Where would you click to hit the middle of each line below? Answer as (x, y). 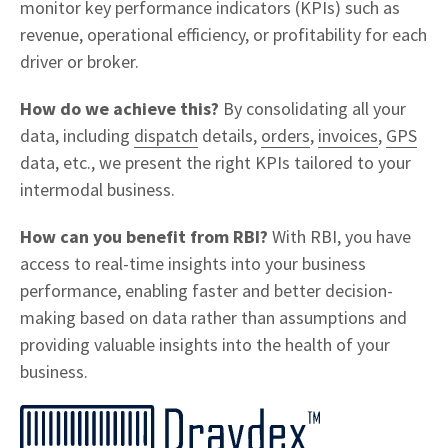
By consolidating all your (312, 108)
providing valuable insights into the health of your (205, 344)
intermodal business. (97, 189)
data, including (77, 135)
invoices (348, 135)
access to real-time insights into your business (193, 263)
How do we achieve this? (119, 108)
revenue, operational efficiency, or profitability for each (223, 34)
